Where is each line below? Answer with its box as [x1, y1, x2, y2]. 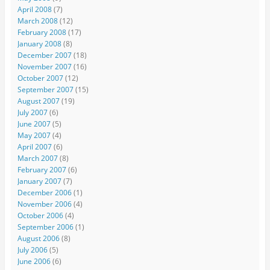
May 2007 [17, 130, 51, 141]
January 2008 [17, 39, 61, 49]
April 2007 [17, 142, 52, 152]
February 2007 [17, 165, 66, 175]
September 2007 [17, 84, 74, 95]
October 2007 [17, 73, 63, 84]
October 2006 [17, 210, 63, 221]
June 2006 [17, 256, 51, 267]
